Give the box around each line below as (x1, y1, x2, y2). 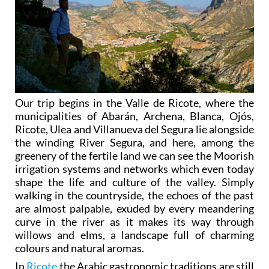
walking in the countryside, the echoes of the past (15, 189, 254, 202)
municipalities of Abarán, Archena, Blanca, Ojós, (15, 109, 254, 123)
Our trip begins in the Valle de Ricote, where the (15, 96, 254, 110)
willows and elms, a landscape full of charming (15, 228, 254, 242)
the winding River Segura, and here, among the (15, 136, 254, 150)
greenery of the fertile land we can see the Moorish (15, 149, 254, 163)
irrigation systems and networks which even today (15, 162, 254, 176)
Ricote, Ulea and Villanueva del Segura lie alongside (15, 122, 254, 136)
